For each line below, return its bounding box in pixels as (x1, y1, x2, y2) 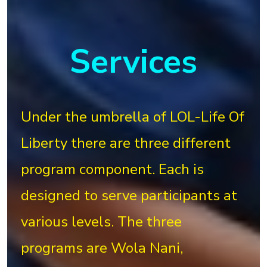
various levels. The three (21, 212, 182, 232)
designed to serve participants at (21, 186, 238, 206)
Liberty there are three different (21, 133, 231, 153)
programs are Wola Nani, (21, 238, 184, 258)
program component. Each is (21, 160, 204, 179)
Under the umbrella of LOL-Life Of (21, 107, 245, 127)
